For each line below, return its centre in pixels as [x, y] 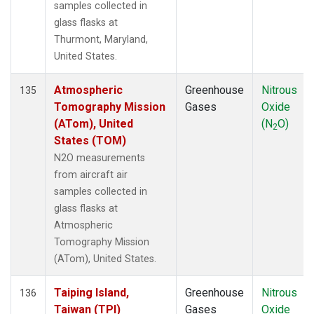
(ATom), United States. [105, 259]
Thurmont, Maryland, [101, 39]
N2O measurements [100, 158]
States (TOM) [90, 140]
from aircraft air [91, 175]
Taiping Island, [91, 292]
